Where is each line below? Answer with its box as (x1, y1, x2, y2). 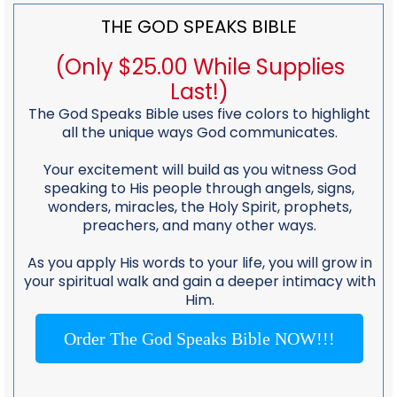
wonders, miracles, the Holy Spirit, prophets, (47, 196, 352, 217)
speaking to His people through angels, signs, (44, 177, 354, 198)
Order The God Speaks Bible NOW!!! (64, 328, 335, 348)
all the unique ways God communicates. (61, 121, 338, 143)
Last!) (170, 76, 229, 106)
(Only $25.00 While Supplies (54, 51, 345, 82)
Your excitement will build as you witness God (43, 159, 356, 180)
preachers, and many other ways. (82, 214, 316, 236)
